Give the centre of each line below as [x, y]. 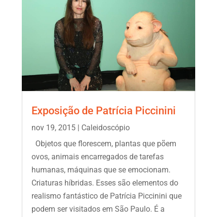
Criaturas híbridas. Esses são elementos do [105, 183]
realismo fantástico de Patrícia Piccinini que [106, 196]
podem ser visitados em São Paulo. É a [98, 209]
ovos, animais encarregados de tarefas [97, 156]
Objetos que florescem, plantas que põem [104, 143]
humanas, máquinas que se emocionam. [101, 170]
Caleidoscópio [105, 127]
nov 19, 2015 [53, 127]
